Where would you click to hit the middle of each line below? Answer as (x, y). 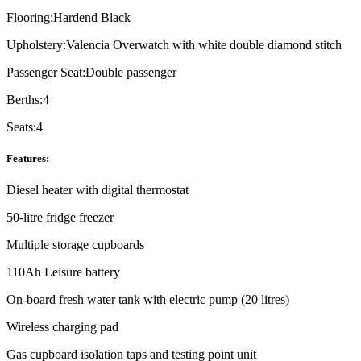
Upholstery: (36, 44)
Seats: (21, 127)
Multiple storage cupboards (75, 244)
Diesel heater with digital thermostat (98, 189)
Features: (28, 158)
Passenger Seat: (46, 72)
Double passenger (131, 72)
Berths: (25, 99)
